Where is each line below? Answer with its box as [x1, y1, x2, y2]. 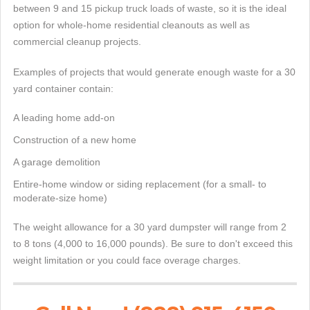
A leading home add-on [13, 111, 115, 123]
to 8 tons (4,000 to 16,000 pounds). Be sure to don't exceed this [13, 237, 293, 249]
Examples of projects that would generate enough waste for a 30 [13, 66, 295, 77]
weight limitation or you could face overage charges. [13, 254, 241, 266]
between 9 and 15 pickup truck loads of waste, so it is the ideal [13, 2, 286, 14]
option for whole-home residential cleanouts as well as [13, 19, 250, 30]
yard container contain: [13, 82, 113, 94]
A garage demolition [13, 156, 100, 167]
